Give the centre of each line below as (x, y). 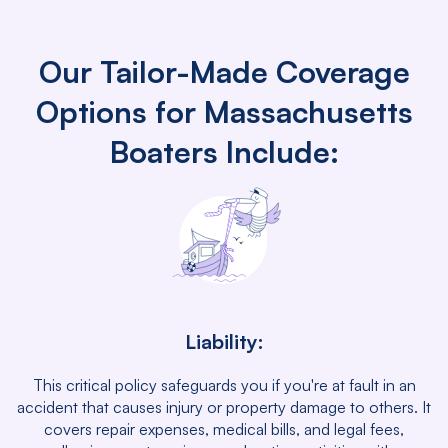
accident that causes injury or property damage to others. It (224, 407)
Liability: (224, 341)
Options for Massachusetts (224, 111)
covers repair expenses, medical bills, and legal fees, (224, 429)
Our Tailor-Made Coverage (224, 71)
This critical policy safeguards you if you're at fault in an (224, 385)
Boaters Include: (224, 151)
